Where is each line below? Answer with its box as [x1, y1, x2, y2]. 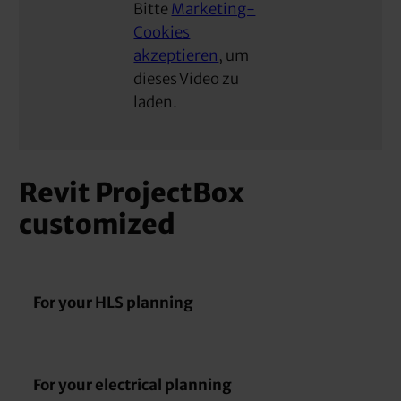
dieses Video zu [133, 68, 240, 89]
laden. [133, 91, 178, 112]
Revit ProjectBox [19, 175, 245, 209]
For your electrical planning [33, 374, 233, 395]
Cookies [133, 21, 191, 42]
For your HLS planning [33, 293, 194, 313]
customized [19, 207, 176, 241]
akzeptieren [133, 45, 219, 65]
